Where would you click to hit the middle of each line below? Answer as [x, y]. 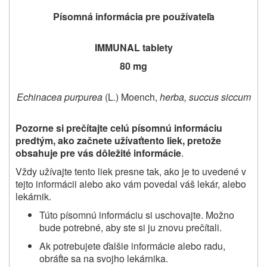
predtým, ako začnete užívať [78, 140]
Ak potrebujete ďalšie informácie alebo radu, [132, 246]
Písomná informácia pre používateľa [133, 16]
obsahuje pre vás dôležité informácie [98, 153]
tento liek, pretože [181, 140]
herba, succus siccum [205, 97]
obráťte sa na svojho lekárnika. [104, 258]
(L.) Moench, [131, 97]
